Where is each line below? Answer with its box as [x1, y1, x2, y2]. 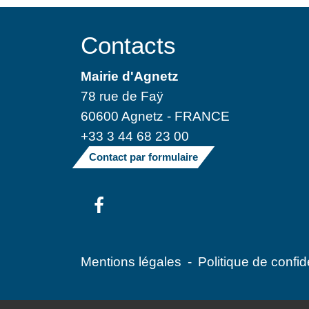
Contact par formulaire [89, 150, 198, 163]
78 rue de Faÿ [81, 88, 163, 103]
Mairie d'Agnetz [81, 68, 179, 83]
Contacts [81, 31, 176, 59]
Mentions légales [81, 254, 181, 270]
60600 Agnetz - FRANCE [81, 108, 230, 123]
